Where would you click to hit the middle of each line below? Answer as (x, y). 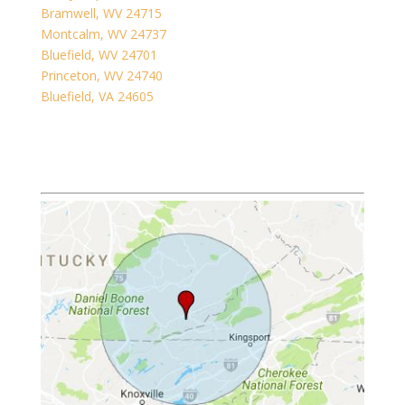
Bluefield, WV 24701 (99, 55)
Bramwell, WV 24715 (101, 14)
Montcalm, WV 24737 (103, 34)
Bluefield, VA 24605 (97, 97)
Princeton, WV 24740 (101, 76)
